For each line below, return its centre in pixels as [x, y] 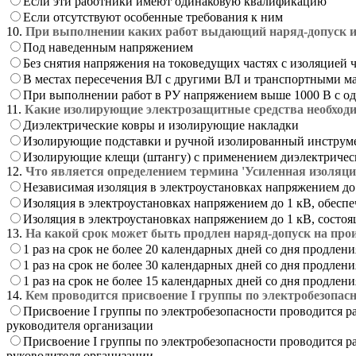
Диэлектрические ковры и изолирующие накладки [161, 125]
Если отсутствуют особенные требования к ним [153, 17]
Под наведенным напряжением [108, 47]
